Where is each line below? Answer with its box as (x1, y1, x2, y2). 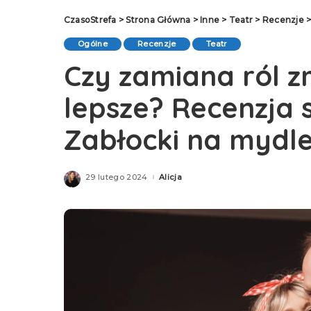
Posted (146, 174, 176, 185)
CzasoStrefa (64, 15, 117, 25)
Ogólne (78, 39, 108, 49)
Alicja (158, 171, 182, 182)
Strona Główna (126, 15, 191, 25)
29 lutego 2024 (85, 171, 148, 182)
